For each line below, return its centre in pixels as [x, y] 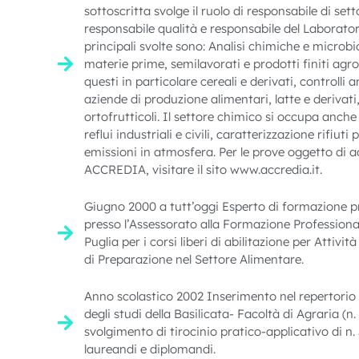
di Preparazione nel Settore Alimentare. [194, 259]
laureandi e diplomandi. [149, 349]
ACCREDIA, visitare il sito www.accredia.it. [203, 169]
